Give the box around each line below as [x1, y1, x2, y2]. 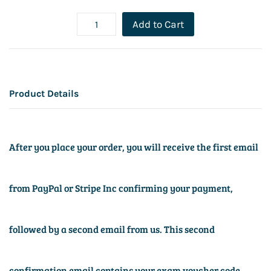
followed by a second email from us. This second [9, 223, 215, 236]
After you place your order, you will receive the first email [9, 140, 258, 154]
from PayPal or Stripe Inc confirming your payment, [9, 181, 233, 195]
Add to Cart [132, 18, 184, 31]
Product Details [9, 88, 79, 100]
